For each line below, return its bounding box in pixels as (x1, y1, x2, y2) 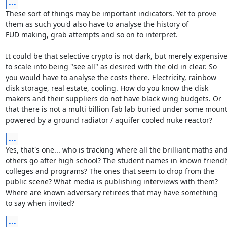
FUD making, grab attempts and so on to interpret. (5, 29, 178, 40)
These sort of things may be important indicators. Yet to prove (5, 8, 216, 18)
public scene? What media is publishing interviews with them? (5, 176, 218, 186)
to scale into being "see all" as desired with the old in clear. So (5, 61, 217, 71)
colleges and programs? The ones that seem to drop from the (5, 166, 214, 176)
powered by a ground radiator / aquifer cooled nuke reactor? (5, 115, 212, 125)
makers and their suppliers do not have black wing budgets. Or (5, 93, 221, 103)
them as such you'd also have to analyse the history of (5, 19, 188, 29)
